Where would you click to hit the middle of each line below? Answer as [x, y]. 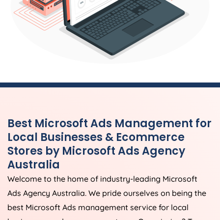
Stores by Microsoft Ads [75, 151]
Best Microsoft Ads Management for [110, 124]
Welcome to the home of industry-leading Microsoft [102, 179]
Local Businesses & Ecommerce [96, 137]
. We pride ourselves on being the [146, 193]
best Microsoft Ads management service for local [98, 207]
